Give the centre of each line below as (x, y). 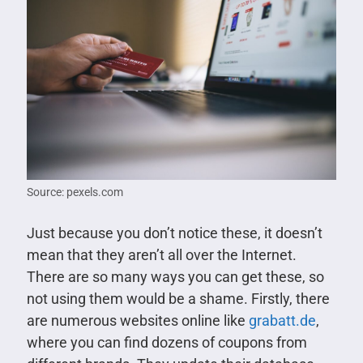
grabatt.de (282, 320)
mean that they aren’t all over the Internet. (161, 254)
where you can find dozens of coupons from (167, 342)
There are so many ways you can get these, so (175, 276)
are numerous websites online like (137, 320)
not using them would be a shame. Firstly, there (178, 298)
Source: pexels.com (75, 192)
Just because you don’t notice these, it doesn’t (174, 233)
